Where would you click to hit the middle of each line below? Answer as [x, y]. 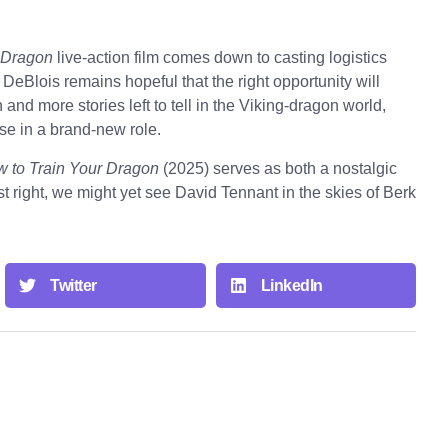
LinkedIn [291, 285]
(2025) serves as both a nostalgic [278, 168]
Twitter [73, 285]
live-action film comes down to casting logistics [220, 58]
